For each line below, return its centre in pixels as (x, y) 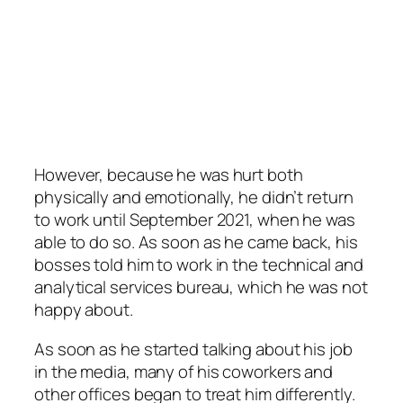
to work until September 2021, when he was (195, 220)
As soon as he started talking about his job (193, 349)
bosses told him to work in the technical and (199, 265)
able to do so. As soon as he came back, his (196, 242)
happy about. (84, 310)
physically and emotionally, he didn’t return (194, 197)
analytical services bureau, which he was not (201, 287)
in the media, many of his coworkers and (184, 371)
